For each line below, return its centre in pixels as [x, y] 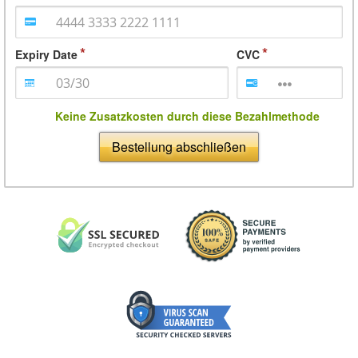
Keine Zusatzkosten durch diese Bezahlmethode [187, 116]
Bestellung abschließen [179, 147]
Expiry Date [46, 55]
